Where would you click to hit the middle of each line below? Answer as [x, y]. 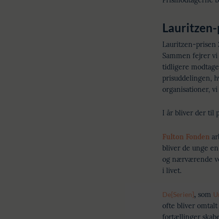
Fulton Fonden [186, 137]
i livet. [172, 170]
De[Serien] [178, 194]
